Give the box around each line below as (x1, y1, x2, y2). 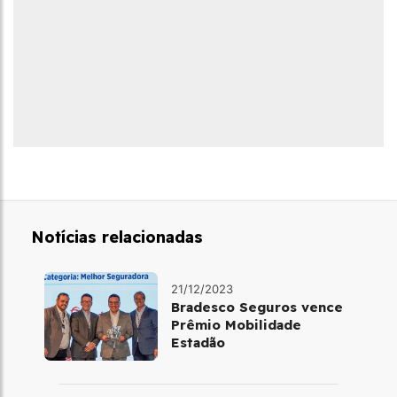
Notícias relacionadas (31, 227, 203, 248)
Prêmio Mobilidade (170, 316, 301, 334)
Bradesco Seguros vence (170, 299, 343, 316)
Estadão (170, 334, 225, 352)
